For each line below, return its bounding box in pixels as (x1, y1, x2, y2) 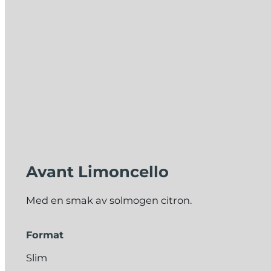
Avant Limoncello (25, 162, 169, 181)
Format (25, 229, 64, 241)
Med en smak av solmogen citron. (25, 194, 192, 206)
